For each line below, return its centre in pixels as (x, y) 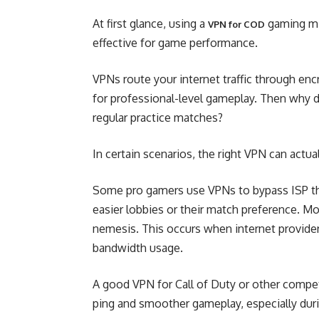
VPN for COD (236, 24)
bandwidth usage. (138, 248)
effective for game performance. (175, 43)
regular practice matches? (158, 117)
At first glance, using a (150, 23)
